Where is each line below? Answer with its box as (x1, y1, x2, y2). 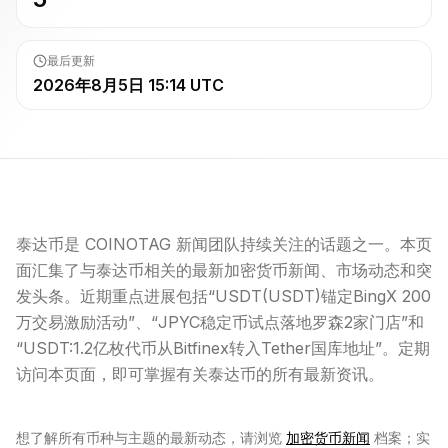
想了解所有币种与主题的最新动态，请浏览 (16, 429, 282, 446)
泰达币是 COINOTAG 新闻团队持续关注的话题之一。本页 (16, 234, 432, 254)
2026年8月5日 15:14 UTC (33, 75, 224, 95)
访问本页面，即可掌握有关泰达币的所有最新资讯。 (16, 364, 384, 384)
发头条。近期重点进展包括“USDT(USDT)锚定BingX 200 (16, 286, 431, 306)
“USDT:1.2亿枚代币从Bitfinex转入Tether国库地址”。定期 (16, 338, 430, 358)
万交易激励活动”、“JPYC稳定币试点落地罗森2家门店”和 (16, 312, 424, 332)
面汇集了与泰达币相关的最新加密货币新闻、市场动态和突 (16, 260, 432, 280)
